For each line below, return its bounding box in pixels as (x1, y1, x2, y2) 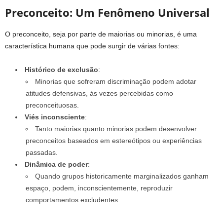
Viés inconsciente (25, 112, 85, 121)
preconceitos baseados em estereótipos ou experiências (26, 136, 202, 145)
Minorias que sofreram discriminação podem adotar (35, 77, 196, 85)
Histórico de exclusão (25, 65, 98, 74)
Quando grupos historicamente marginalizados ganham (35, 172, 209, 180)
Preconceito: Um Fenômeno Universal (5, 4, 210, 20)
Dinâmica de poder (25, 160, 88, 168)
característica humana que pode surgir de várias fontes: (5, 41, 180, 50)
